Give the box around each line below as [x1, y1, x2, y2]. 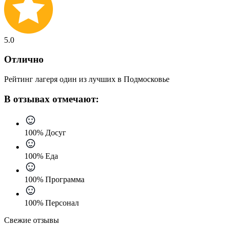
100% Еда [24, 152, 58, 161]
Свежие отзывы [4, 216, 59, 225]
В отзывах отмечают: [4, 93, 99, 104]
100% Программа [24, 175, 84, 184]
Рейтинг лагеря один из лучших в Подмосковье [4, 74, 169, 83]
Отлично [4, 54, 44, 65]
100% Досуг [24, 128, 66, 137]
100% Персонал [24, 198, 79, 208]
